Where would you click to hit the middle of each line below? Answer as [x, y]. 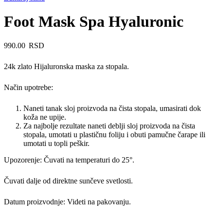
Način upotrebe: [28, 87]
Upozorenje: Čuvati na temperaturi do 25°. [69, 160]
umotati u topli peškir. [56, 143]
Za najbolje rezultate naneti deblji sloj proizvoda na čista [109, 126]
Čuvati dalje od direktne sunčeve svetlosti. [68, 181]
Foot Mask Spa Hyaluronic [94, 22]
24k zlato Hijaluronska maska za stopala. [66, 66]
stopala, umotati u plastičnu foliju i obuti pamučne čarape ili [114, 134]
